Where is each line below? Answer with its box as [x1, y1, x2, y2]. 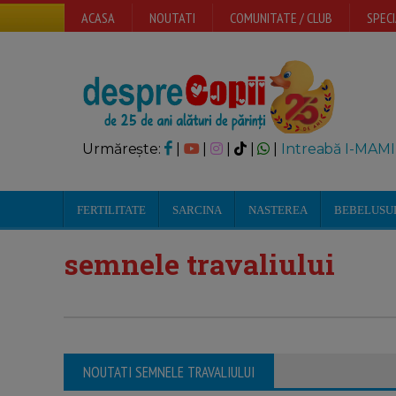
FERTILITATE [77, 203, 146, 217]
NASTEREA [248, 203, 308, 217]
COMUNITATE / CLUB [230, 9, 332, 27]
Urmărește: [82, 141, 164, 157]
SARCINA [172, 203, 222, 217]
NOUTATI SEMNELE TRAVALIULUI [83, 362, 255, 382]
